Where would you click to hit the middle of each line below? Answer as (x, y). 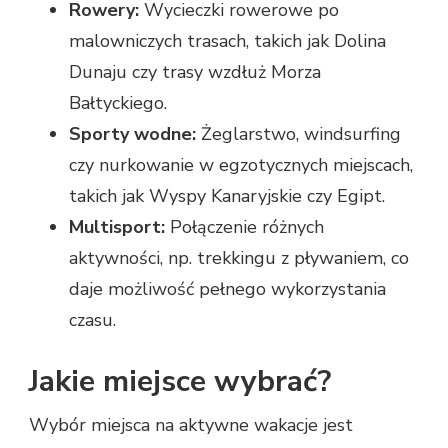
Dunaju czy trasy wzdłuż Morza (195, 71)
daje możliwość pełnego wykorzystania (227, 288)
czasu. (92, 319)
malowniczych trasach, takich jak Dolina (227, 40)
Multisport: (117, 226)
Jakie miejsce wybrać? (180, 381)
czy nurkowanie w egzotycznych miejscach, (241, 164)
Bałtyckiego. (118, 102)
